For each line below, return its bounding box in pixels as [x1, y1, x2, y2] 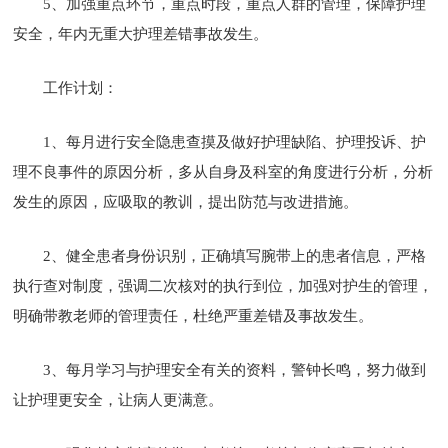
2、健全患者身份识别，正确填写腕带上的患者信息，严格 [43, 247, 427, 264]
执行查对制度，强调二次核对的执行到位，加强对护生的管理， [13, 277, 434, 294]
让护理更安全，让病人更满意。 [13, 391, 224, 408]
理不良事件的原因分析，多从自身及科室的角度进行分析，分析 [13, 163, 434, 180]
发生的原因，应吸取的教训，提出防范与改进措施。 [13, 193, 359, 210]
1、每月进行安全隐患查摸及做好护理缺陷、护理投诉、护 [43, 133, 427, 150]
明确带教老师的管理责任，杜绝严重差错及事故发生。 [13, 307, 374, 324]
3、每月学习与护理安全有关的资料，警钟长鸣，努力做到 [43, 361, 427, 378]
